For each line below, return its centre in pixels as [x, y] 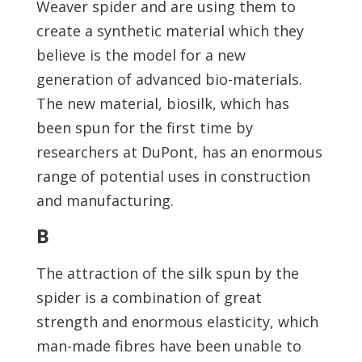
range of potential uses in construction [173, 176]
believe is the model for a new [141, 55]
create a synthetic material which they [170, 31]
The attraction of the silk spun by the [167, 273]
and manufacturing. [105, 200]
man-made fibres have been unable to [168, 346]
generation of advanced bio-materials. [169, 79]
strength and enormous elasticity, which [177, 322]
